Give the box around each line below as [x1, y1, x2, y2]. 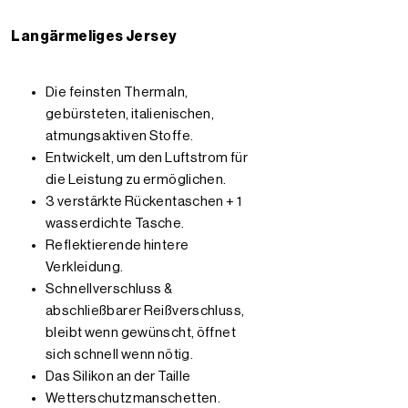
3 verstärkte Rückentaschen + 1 [46, 194, 242, 209]
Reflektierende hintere [46, 238, 189, 252]
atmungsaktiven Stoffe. [46, 128, 194, 143]
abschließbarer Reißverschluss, [46, 303, 245, 318]
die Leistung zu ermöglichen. [46, 172, 227, 187]
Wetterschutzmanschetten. [46, 391, 220, 405]
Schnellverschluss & [46, 281, 173, 296]
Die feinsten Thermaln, [46, 85, 189, 99]
